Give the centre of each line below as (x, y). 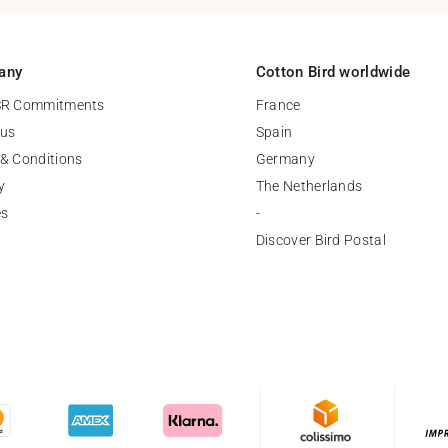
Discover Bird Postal (320, 239)
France (278, 104)
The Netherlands (309, 185)
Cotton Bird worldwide (333, 71)
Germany (285, 158)
